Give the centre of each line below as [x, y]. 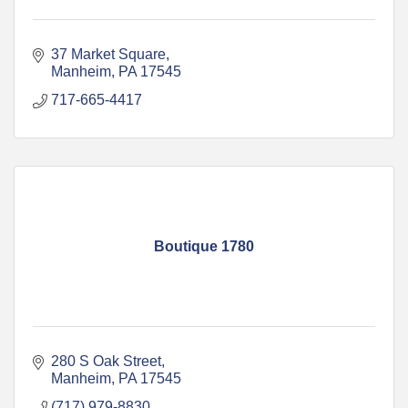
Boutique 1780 [204, 246]
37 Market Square [108, 54]
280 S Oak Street [106, 361]
